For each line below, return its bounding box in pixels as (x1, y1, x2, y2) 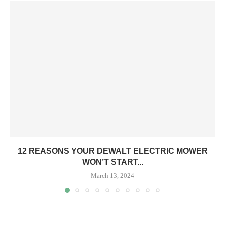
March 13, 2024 (91, 172, 134, 180)
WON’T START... (82, 158, 143, 167)
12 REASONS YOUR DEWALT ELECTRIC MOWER (17, 147, 208, 156)
